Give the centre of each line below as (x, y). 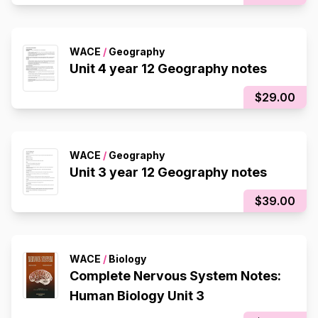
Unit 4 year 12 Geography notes (168, 68)
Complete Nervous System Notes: (175, 276)
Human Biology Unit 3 (137, 296)
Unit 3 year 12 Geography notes (168, 172)
